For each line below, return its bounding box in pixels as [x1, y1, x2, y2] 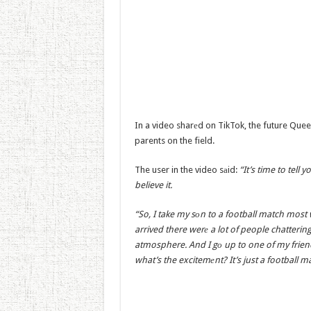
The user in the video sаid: [134, 165, 239, 175]
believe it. [134, 180, 172, 190]
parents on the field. [134, 135, 215, 146]
